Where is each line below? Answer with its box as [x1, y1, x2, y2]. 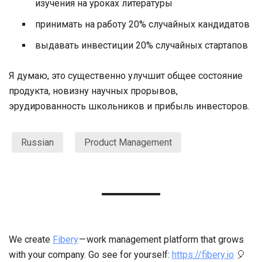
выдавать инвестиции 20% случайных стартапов [35, 40, 248, 51]
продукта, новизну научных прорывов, [9, 85, 178, 96]
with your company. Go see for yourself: [9, 249, 172, 260]
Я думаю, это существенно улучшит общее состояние [9, 70, 243, 81]
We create [9, 234, 53, 245]
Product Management [84, 137, 172, 148]
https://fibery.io [172, 249, 234, 260]
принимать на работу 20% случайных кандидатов [35, 19, 250, 30]
